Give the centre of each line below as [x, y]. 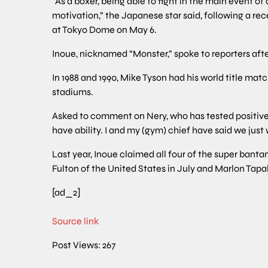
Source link [75, 221]
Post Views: [76, 245]
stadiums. [73, 92]
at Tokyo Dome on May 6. [104, 29]
